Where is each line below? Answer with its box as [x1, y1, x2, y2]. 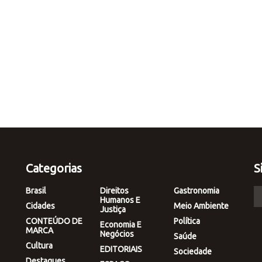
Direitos [99, 185, 129, 195]
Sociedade [174, 246, 212, 256]
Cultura [26, 240, 53, 250]
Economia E [99, 219, 142, 229]
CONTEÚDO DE [26, 216, 82, 226]
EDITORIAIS [99, 244, 142, 254]
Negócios [99, 229, 134, 239]
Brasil [26, 185, 46, 195]
